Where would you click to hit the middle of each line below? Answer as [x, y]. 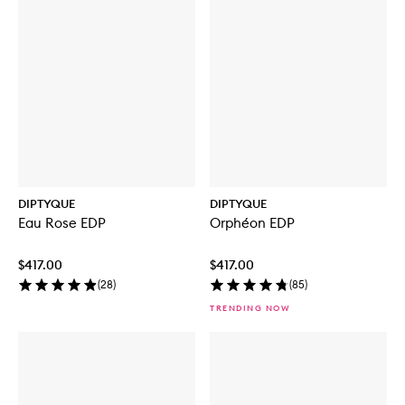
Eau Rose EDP [62, 223]
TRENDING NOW [250, 308]
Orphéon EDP [252, 223]
